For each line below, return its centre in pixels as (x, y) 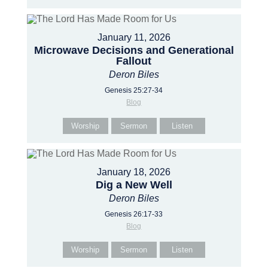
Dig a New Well (134, 185)
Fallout (134, 61)
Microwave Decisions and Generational (134, 50)
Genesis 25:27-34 (134, 90)
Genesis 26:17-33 (134, 214)
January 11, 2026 (134, 37)
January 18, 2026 (134, 172)
